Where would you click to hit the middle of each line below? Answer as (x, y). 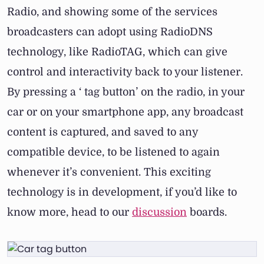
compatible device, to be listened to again (113, 152)
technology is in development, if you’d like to (122, 192)
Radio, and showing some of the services (112, 12)
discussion (159, 212)
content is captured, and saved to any (103, 132)
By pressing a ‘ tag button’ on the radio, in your (126, 92)
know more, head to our (70, 212)
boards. (207, 212)
